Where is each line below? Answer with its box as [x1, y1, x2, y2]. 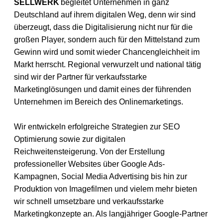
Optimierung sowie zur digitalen [14, 134, 126, 143]
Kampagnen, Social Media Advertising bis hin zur [14, 172, 188, 181]
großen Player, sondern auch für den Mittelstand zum [14, 35, 200, 44]
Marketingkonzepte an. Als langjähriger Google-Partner [14, 209, 208, 218]
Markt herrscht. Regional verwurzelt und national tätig [14, 60, 202, 69]
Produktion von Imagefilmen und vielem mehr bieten [14, 184, 198, 193]
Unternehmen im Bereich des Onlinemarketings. [14, 97, 187, 106]
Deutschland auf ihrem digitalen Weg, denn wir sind [14, 10, 196, 19]
